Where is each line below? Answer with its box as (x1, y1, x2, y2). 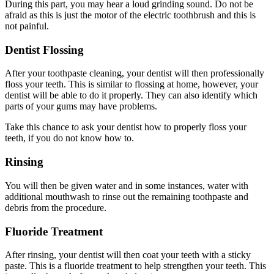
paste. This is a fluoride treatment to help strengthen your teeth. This (5, 261, 266, 272)
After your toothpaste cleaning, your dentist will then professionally (5, 68, 264, 79)
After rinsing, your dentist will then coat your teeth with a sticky (5, 250, 251, 261)
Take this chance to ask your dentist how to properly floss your (5, 122, 246, 133)
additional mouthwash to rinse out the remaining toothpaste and (5, 191, 248, 202)
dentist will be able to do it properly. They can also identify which (5, 90, 257, 101)
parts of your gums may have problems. (5, 101, 160, 112)
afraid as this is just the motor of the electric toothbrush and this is (5, 9, 256, 20)
